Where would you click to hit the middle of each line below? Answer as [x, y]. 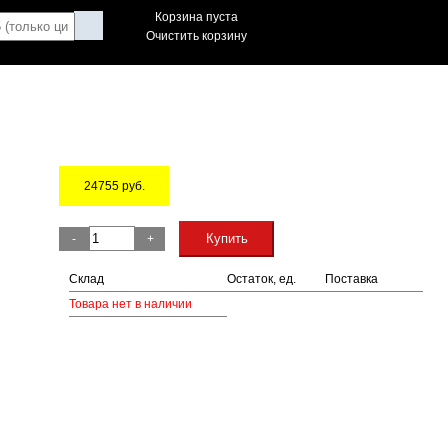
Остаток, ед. [261, 279]
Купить [226, 239]
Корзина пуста [196, 17]
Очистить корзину [196, 36]
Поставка [351, 279]
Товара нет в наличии [130, 304]
